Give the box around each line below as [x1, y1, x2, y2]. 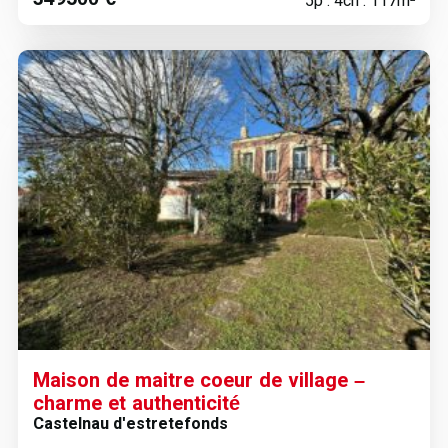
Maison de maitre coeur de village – [32, 369, 365, 391]
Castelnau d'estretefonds [32, 415, 228, 432]
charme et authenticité [32, 392, 240, 414]
